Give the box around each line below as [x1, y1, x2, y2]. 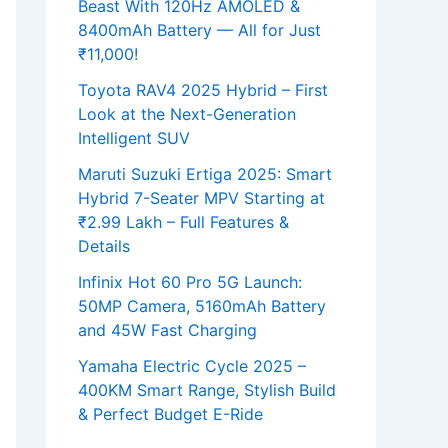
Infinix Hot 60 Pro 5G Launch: [78, 272, 302, 293]
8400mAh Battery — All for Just [78, 20, 321, 41]
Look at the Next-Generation [78, 104, 296, 125]
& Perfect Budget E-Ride [78, 404, 263, 425]
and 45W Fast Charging [78, 320, 257, 341]
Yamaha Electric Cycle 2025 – [78, 356, 306, 377]
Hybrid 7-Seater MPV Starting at [78, 188, 325, 209]
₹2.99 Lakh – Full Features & [78, 212, 289, 233]
